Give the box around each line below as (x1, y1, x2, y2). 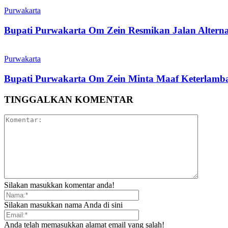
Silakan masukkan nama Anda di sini (4, 201, 123, 210)
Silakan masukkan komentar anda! (4, 181, 115, 190)
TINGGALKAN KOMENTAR (4, 94, 133, 105)
